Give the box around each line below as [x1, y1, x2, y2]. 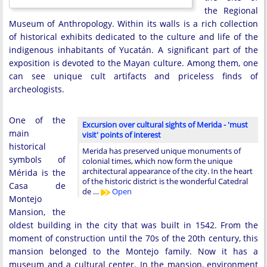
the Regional [204, 5, 258, 16]
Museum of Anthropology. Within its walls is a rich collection [9, 18, 258, 29]
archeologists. [9, 83, 64, 95]
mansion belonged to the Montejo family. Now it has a [9, 246, 258, 257]
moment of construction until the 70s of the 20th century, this [9, 232, 258, 244]
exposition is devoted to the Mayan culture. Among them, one [9, 57, 258, 69]
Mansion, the [9, 206, 66, 218]
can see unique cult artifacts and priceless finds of [9, 70, 258, 82]
